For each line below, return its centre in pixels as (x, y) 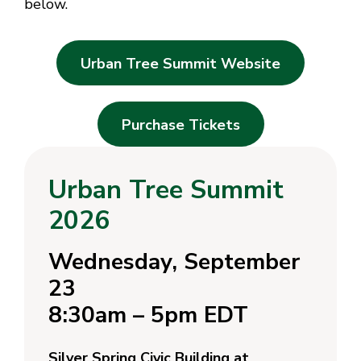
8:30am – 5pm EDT (148, 315)
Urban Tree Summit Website (180, 64)
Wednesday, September (174, 262)
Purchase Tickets (180, 125)
